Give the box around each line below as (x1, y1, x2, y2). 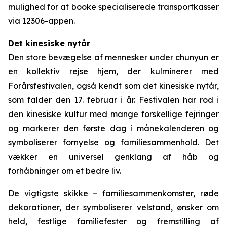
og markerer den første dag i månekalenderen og (8, 123, 219, 133)
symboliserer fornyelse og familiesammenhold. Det (8, 137, 219, 147)
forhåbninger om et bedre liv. (8, 166, 121, 176)
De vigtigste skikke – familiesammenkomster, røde (8, 188, 219, 198)
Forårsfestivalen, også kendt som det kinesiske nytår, (8, 81, 219, 91)
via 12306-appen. (8, 16, 75, 26)
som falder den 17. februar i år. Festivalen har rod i (8, 95, 219, 105)
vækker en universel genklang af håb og (8, 152, 219, 162)
